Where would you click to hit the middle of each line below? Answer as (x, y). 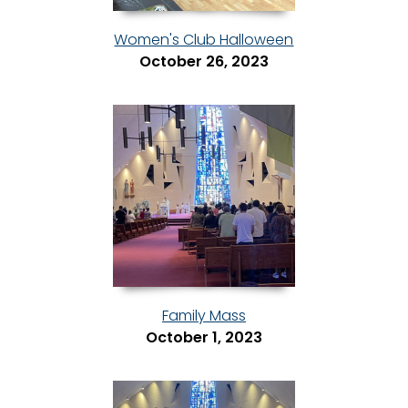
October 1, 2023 (204, 338)
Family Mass (204, 316)
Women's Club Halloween (204, 40)
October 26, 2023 (204, 62)
